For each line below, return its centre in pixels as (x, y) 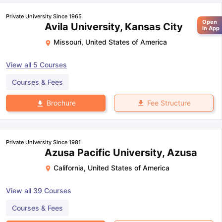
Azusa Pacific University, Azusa (121, 152)
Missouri (67, 42)
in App (211, 28)
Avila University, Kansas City (114, 27)
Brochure (61, 103)
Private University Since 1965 (44, 17)
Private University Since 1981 (43, 142)
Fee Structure (169, 103)
